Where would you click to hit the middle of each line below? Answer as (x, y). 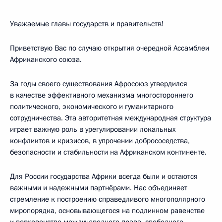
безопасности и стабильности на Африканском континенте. (108, 152)
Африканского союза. (46, 59)
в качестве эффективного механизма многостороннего (102, 95)
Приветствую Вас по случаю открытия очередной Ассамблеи (110, 48)
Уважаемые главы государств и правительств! (87, 24)
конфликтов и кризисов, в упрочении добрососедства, (100, 141)
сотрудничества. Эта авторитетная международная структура (111, 118)
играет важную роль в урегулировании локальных (93, 129)
